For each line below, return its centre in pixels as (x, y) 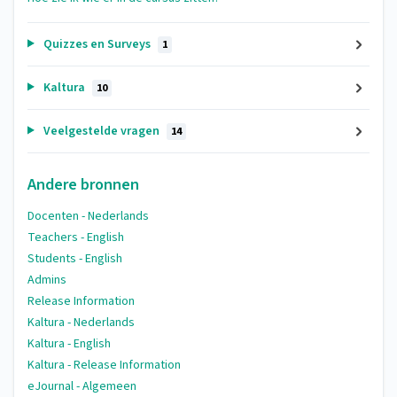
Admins (47, 280)
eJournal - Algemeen (82, 386)
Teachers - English (76, 237)
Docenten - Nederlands (88, 216)
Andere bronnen (83, 185)
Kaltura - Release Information (104, 365)
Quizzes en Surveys (97, 44)
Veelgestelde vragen (101, 131)
